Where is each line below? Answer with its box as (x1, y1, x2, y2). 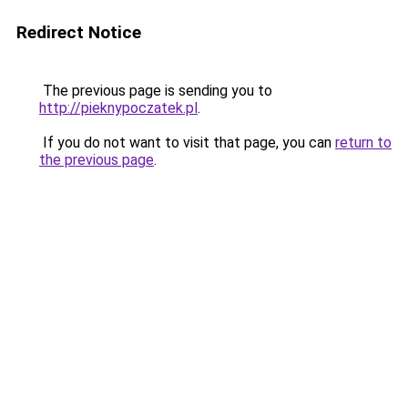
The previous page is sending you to (39, 82, 272, 99)
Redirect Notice (16, 22, 141, 43)
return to (335, 134, 392, 151)
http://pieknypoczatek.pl (39, 99, 198, 117)
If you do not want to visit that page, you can (39, 134, 335, 151)
